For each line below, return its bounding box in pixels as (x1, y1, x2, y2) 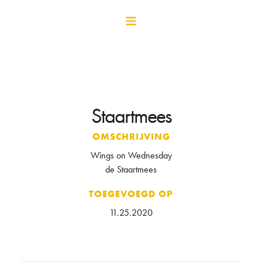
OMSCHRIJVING (92, 130, 170, 143)
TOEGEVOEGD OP (89, 188, 173, 200)
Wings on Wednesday (90, 149, 172, 161)
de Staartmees (105, 163, 157, 175)
